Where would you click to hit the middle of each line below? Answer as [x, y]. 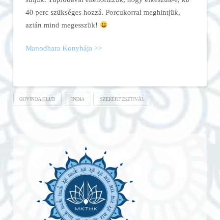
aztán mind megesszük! [62, 25]
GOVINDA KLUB [38, 99]
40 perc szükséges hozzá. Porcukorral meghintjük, [103, 12]
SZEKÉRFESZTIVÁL [122, 99]
